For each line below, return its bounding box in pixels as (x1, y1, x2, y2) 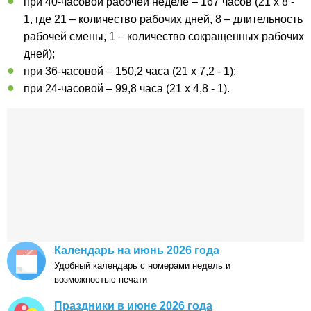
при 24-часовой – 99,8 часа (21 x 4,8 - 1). (24, 83, 230, 95)
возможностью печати (54, 274, 147, 285)
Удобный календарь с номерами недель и (54, 260, 230, 271)
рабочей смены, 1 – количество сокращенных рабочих (24, 31, 304, 43)
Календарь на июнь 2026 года (54, 244, 219, 257)
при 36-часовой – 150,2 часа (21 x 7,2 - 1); (24, 65, 236, 78)
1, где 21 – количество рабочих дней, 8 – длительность (24, 13, 303, 26)
